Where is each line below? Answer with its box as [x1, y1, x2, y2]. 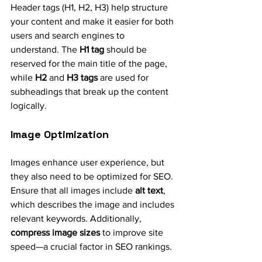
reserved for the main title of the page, [11, 58, 170, 68]
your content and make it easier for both [11, 16, 176, 26]
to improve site [100, 227, 166, 237]
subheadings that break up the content [11, 86, 171, 96]
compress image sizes [11, 227, 100, 237]
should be [104, 44, 149, 54]
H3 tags [67, 72, 98, 82]
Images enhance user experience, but [11, 157, 167, 167]
